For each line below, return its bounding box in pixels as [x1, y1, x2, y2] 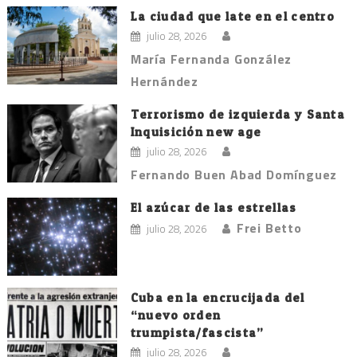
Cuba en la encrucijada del [130, 289, 305, 305]
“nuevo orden [130, 307, 222, 323]
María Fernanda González [130, 49, 292, 69]
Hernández [130, 71, 198, 91]
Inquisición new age [130, 124, 262, 139]
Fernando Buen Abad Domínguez [130, 164, 338, 184]
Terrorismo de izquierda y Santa [130, 106, 346, 122]
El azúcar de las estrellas [130, 199, 297, 215]
